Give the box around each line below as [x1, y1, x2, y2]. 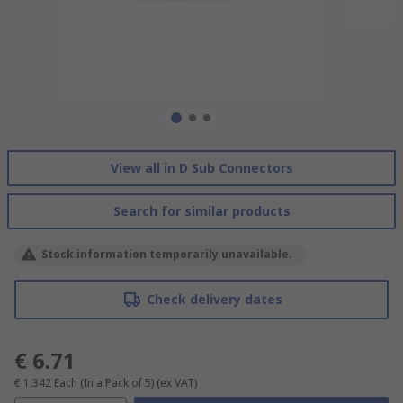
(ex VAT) [157, 374, 197, 390]
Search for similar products [112, 201, 291, 219]
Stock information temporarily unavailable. [41, 246, 292, 262]
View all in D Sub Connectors [110, 158, 293, 176]
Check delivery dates [146, 290, 282, 308]
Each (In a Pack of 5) [54, 374, 154, 390]
